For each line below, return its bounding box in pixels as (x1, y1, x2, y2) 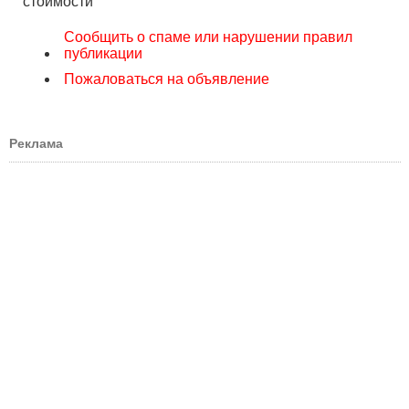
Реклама (9, 136, 63, 151)
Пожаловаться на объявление (64, 71, 269, 87)
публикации (64, 46, 142, 61)
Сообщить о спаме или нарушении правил (64, 29, 352, 45)
